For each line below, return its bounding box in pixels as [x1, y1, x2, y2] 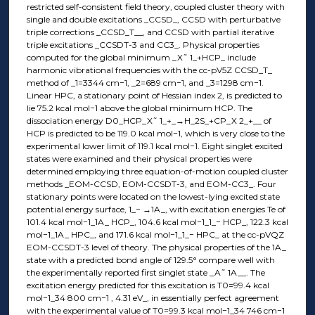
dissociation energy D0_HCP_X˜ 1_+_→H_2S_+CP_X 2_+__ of [26, 115, 271, 126]
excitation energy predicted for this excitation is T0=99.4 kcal [26, 279, 269, 290]
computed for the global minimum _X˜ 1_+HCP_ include [26, 51, 256, 63]
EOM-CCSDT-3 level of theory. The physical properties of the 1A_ [26, 241, 286, 252]
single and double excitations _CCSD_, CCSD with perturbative [26, 13, 281, 25]
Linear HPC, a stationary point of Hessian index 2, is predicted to [26, 89, 282, 101]
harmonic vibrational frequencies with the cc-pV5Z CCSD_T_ [26, 64, 272, 75]
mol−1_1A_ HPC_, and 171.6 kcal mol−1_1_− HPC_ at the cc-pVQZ [26, 229, 284, 240]
